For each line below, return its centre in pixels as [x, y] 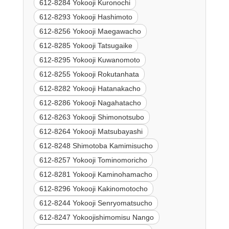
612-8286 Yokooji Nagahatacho [90, 102]
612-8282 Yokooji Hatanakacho [90, 88]
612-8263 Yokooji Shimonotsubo [91, 117]
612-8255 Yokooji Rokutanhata [89, 74]
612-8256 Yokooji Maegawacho [90, 31]
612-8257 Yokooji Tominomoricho [93, 160]
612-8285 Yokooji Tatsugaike [86, 45]
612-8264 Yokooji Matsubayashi [91, 131]
